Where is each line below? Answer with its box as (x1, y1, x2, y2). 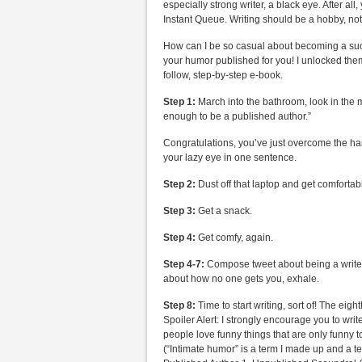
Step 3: (163, 205, 198, 217)
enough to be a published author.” (163, 111, 311, 122)
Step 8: (163, 300, 196, 311)
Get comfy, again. (198, 232, 273, 243)
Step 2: (163, 179, 196, 190)
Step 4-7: (163, 259, 207, 270)
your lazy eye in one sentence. (163, 152, 297, 163)
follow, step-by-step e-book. (163, 69, 283, 81)
